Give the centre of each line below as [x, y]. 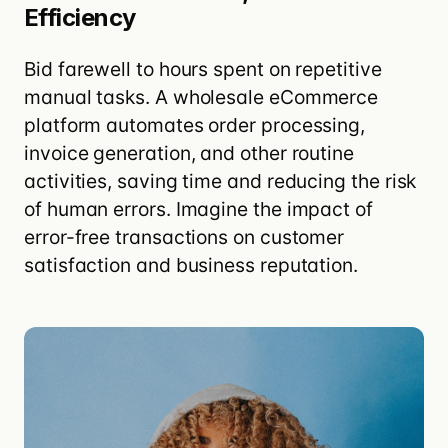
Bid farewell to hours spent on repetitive [203, 68]
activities [66, 180]
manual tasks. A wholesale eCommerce [201, 96]
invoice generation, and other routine [189, 152]
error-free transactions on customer [184, 236]
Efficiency [80, 17]
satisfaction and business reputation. [191, 264]
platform [65, 124]
